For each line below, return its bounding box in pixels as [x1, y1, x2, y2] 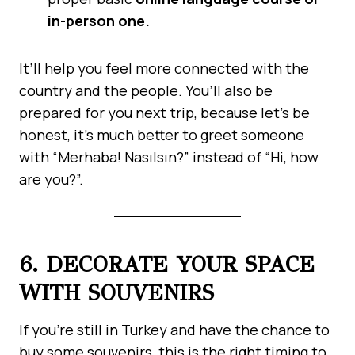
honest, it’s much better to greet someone [19, 124, 304, 144]
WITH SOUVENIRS [19, 278, 214, 307]
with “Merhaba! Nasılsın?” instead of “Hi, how [19, 147, 319, 166]
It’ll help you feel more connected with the [19, 58, 309, 78]
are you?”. [19, 169, 83, 189]
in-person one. [48, 10, 150, 30]
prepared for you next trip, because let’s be [19, 102, 310, 122]
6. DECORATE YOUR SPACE [19, 250, 315, 278]
